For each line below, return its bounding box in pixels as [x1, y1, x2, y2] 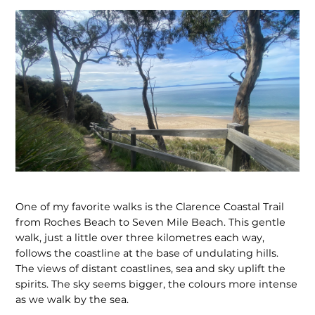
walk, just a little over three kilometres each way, [15, 231, 265, 245]
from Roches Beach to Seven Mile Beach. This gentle [15, 216, 286, 229]
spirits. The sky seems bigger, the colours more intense [15, 278, 298, 291]
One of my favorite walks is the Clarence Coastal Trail [15, 200, 285, 214]
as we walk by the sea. [15, 293, 129, 307]
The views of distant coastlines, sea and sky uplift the [15, 262, 286, 276]
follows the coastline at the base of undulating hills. [15, 247, 279, 260]
